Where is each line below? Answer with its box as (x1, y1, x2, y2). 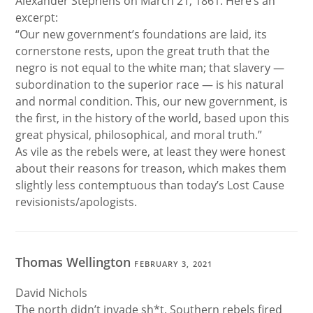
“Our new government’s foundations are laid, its (15, 27, 268, 42)
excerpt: (15, 10, 59, 25)
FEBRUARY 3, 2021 (134, 259, 213, 269)
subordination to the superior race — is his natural (15, 77, 284, 92)
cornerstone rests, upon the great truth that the (15, 43, 270, 59)
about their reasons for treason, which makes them (15, 161, 287, 176)
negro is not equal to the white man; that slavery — (15, 60, 285, 75)
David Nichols (15, 285, 88, 300)
